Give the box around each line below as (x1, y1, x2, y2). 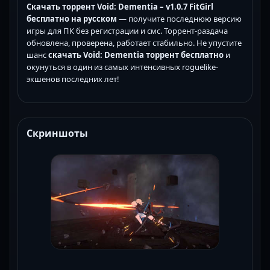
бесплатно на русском (27, 13, 117, 25)
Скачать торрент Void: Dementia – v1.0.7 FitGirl (27, 1, 213, 13)
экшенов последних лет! (27, 74, 119, 85)
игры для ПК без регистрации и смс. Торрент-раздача (27, 25, 228, 37)
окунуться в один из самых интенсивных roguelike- (27, 61, 218, 73)
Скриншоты (27, 127, 88, 140)
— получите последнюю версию (117, 13, 242, 25)
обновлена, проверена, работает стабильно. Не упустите (27, 37, 242, 49)
